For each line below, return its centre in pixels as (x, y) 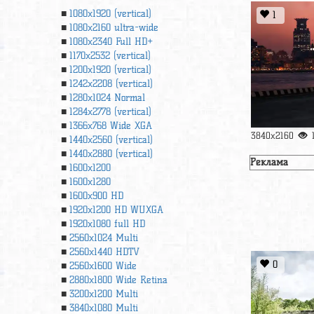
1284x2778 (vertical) (110, 112)
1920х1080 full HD (107, 224)
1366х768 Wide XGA (111, 126)
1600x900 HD (96, 196)
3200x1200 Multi (104, 294)
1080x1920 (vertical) (110, 14)
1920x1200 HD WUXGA (116, 210)
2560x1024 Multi (104, 238)
